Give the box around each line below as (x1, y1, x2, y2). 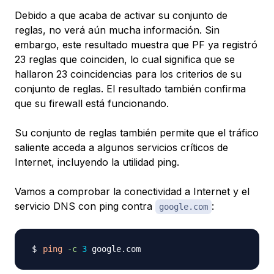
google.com (159, 201, 208, 212)
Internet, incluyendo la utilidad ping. (15, 155, 179, 168)
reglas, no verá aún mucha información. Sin (15, 23, 220, 36)
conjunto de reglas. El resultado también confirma (15, 82, 246, 95)
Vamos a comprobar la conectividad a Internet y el (15, 185, 250, 198)
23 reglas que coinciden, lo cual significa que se (15, 53, 235, 65)
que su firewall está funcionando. (15, 97, 169, 109)
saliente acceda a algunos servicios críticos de (15, 141, 228, 154)
